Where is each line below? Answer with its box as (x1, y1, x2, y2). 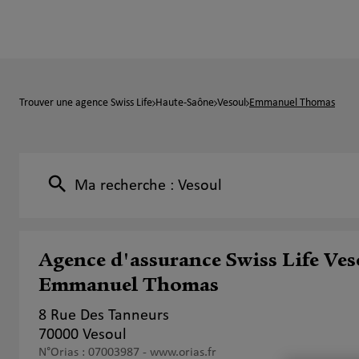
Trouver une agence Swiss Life (19, 97, 152, 109)
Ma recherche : (75, 177, 178, 194)
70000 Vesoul (38, 327, 127, 343)
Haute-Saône (155, 97, 214, 109)
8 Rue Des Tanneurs (38, 308, 169, 324)
